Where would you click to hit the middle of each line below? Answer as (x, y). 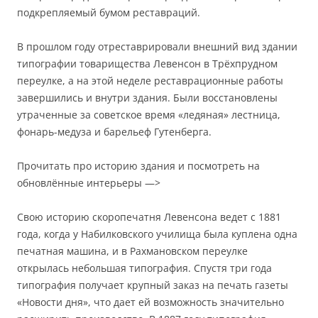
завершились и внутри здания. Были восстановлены (147, 97)
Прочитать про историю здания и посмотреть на (138, 165)
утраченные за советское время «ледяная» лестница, (149, 114)
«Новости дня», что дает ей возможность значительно (150, 302)
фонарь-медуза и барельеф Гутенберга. (114, 131)
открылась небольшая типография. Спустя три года (144, 268)
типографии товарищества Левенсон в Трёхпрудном (147, 63)
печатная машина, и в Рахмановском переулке (132, 251)
